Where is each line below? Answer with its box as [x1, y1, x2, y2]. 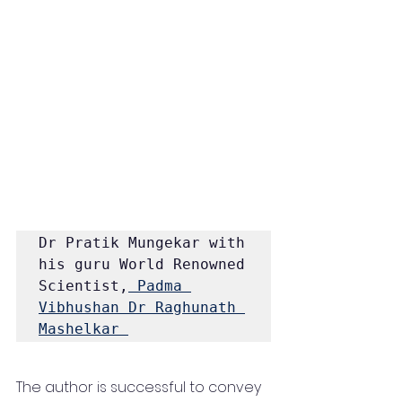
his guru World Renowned [39, 255, 245, 273]
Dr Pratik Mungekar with [39, 233, 245, 251]
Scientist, [39, 276, 128, 294]
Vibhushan [39, 298, 119, 316]
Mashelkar [39, 319, 128, 337]
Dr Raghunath [128, 298, 236, 316]
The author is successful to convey [16, 376, 265, 398]
